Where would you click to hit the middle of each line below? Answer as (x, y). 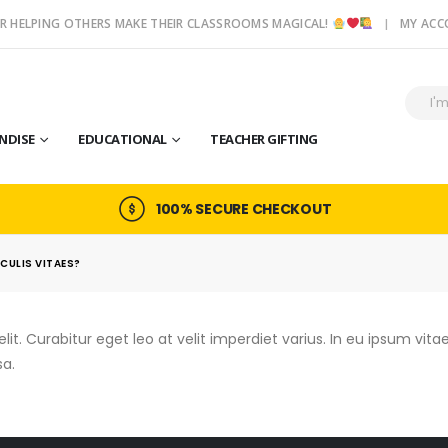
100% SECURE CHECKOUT (243, 209)
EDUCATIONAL (122, 139)
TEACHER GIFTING (264, 139)
